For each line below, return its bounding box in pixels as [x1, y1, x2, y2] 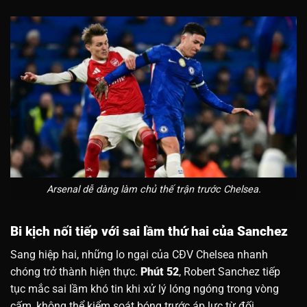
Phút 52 [140, 265, 179, 279]
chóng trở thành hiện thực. [10, 265, 140, 279]
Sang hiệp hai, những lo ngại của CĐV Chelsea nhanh [10, 248, 268, 262]
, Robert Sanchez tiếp [179, 265, 280, 279]
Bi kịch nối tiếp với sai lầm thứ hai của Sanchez [10, 223, 288, 239]
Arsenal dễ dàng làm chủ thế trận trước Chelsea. [46, 183, 261, 195]
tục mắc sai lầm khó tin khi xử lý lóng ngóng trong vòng [10, 282, 279, 296]
